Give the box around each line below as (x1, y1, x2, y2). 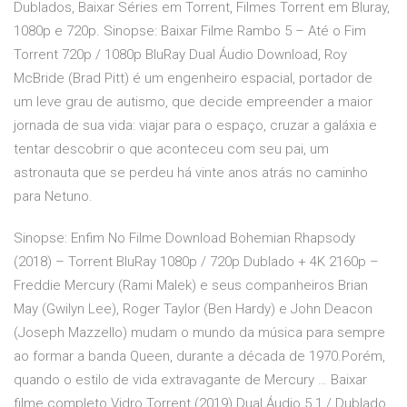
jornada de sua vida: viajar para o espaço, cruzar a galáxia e (14, 117, 377, 134)
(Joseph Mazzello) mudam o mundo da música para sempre (14, 324, 385, 342)
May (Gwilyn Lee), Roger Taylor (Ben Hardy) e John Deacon (14, 301, 372, 318)
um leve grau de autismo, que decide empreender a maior (14, 94, 372, 111)
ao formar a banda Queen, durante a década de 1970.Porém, (14, 348, 385, 365)
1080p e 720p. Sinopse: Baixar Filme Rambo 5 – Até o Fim (14, 23, 366, 40)
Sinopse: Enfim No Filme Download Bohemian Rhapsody (14, 230, 355, 247)
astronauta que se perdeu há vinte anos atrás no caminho (14, 164, 368, 182)
